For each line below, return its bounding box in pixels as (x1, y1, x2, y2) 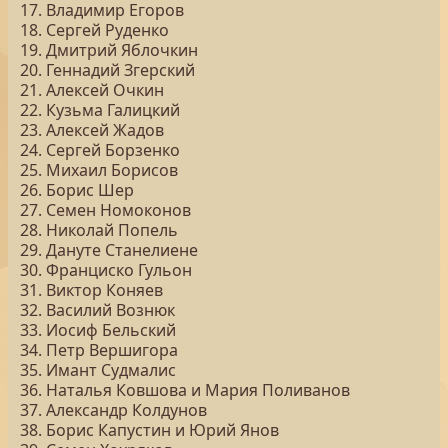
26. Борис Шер (20, 179, 134, 201)
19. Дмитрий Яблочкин (20, 39, 198, 61)
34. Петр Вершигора (20, 339, 178, 361)
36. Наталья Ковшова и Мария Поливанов (20, 379, 350, 401)
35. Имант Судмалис (20, 359, 176, 381)
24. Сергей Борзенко (20, 139, 180, 161)
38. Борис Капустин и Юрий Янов (20, 419, 279, 441)
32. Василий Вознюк (20, 299, 175, 321)
